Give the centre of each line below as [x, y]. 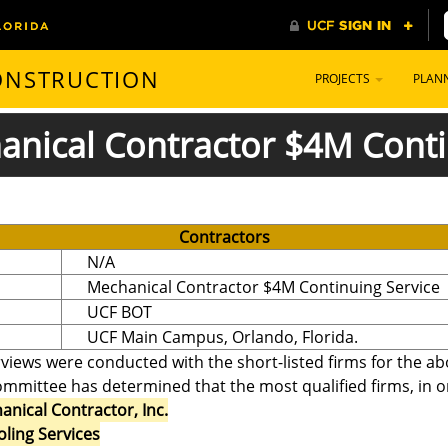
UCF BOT [119, 311]
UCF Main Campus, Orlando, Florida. [222, 336]
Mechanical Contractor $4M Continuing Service [263, 286]
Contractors [224, 236]
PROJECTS [344, 78]
